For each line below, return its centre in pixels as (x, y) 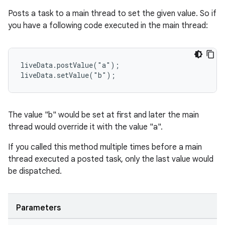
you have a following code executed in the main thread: (108, 26)
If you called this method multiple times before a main (105, 147)
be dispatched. (35, 171)
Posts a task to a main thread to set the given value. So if (112, 14)
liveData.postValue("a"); (70, 65)
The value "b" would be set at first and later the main (103, 115)
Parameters (38, 208)
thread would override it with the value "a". (85, 127)
